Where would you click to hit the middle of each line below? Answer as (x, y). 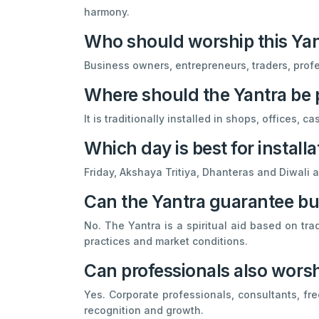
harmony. (107, 11)
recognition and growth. (144, 310)
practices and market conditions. (166, 241)
